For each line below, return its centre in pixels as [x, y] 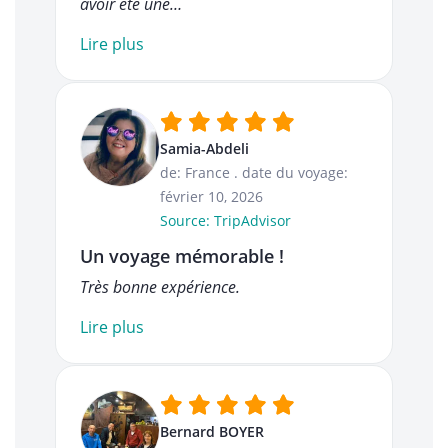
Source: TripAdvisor [225, 221]
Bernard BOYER [212, 432]
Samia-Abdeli [204, 149]
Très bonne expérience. [160, 287]
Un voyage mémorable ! [182, 256]
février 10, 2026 [211, 197]
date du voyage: [295, 173]
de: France [195, 173]
